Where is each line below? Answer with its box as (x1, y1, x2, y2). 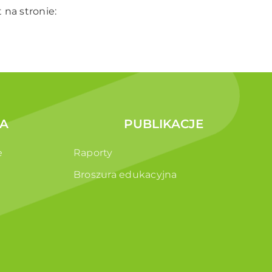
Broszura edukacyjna (73, 169, 177, 181)
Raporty (73, 147, 113, 159)
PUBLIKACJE (124, 117, 203, 132)
